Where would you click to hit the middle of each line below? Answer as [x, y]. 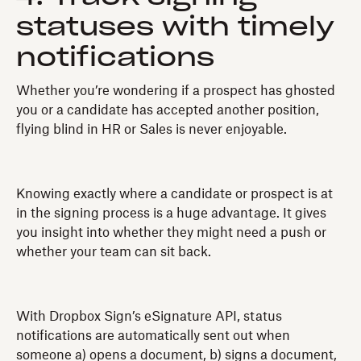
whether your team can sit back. [114, 252]
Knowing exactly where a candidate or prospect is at [174, 194]
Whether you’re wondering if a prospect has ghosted [176, 91]
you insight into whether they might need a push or [171, 232]
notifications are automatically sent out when [153, 336]
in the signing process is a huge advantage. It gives [171, 213]
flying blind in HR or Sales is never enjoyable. [151, 129]
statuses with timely [175, 27]
